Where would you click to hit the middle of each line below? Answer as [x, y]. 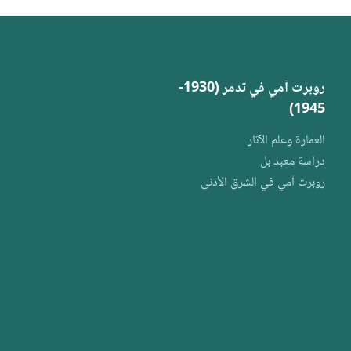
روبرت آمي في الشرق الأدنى [262, 183]
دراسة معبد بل [292, 162]
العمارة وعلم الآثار [286, 141]
